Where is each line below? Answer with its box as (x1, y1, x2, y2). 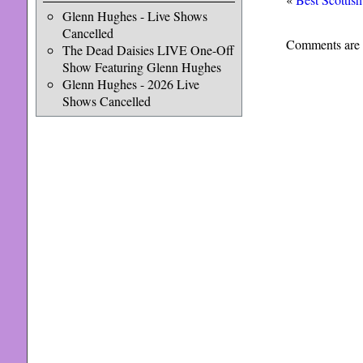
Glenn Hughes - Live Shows (62, 7, 207, 24)
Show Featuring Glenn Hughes (62, 58, 221, 75)
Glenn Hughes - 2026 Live (62, 75, 199, 92)
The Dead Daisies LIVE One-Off (62, 41, 234, 58)
